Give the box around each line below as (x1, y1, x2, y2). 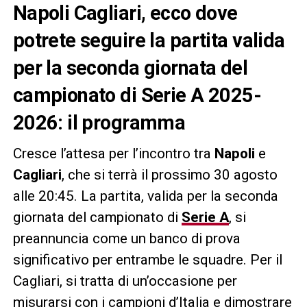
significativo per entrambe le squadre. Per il (12, 251, 282, 268)
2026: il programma (12, 110, 186, 134)
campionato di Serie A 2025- (12, 83, 262, 107)
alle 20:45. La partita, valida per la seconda (12, 187, 278, 204)
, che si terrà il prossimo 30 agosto (61, 166, 278, 183)
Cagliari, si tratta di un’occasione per (12, 272, 237, 289)
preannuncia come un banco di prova (12, 230, 241, 247)
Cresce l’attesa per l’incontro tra (12, 145, 214, 162)
